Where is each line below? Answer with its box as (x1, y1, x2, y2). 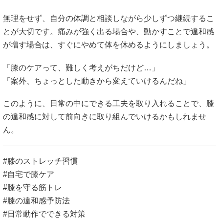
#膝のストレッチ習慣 (3, 157, 78, 165)
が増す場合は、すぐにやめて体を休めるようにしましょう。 (3, 41, 214, 49)
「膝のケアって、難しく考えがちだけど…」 (3, 63, 159, 72)
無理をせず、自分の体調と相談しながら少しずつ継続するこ (3, 14, 214, 23)
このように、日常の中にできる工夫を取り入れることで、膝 (3, 99, 214, 108)
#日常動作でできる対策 (3, 210, 86, 218)
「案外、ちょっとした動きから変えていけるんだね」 (3, 76, 191, 85)
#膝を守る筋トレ (3, 183, 62, 192)
